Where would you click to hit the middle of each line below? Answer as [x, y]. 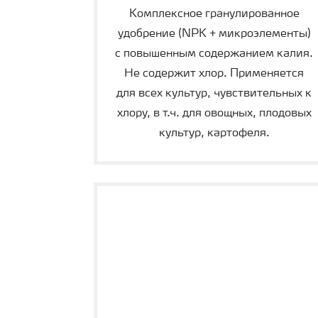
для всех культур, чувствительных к [214, 94]
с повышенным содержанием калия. [214, 54]
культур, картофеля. [214, 134]
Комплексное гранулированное [214, 15]
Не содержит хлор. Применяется [214, 74]
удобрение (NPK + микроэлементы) [214, 34]
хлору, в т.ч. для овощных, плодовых [214, 114]
